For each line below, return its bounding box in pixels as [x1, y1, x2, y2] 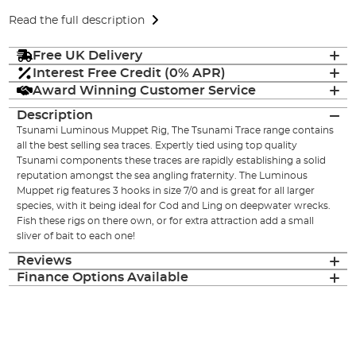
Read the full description [9, 14, 145, 26]
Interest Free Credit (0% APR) [33, 66, 226, 79]
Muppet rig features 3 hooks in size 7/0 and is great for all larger [17, 186, 315, 196]
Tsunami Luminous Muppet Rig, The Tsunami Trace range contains [17, 126, 335, 136]
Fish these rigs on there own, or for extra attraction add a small [17, 216, 315, 226]
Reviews [17, 254, 72, 268]
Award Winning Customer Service [33, 83, 257, 97]
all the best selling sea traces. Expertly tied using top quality [17, 141, 298, 151]
